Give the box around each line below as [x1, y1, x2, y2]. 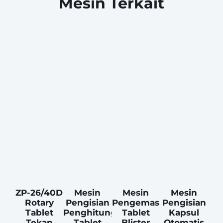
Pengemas [112, 198, 159, 208]
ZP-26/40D [15, 188, 63, 198]
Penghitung [63, 208, 116, 218]
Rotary [24, 198, 54, 208]
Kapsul [169, 208, 199, 218]
